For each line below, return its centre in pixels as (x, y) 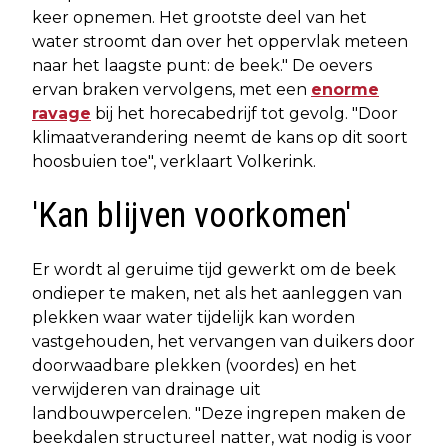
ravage (61, 114)
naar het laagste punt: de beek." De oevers (202, 66)
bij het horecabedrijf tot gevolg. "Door (244, 114)
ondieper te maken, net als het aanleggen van (217, 294)
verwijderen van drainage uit (146, 390)
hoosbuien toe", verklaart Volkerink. (174, 162)
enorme (345, 90)
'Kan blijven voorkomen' (191, 216)
